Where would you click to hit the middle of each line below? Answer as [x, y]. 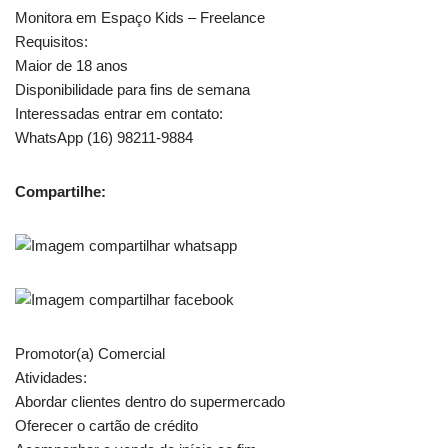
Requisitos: [51, 41]
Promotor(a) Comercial [90, 353]
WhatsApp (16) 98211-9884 [104, 137]
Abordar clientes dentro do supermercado [150, 401]
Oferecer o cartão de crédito [106, 425]
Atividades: [51, 377]
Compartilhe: [60, 191]
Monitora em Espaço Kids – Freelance [140, 17]
